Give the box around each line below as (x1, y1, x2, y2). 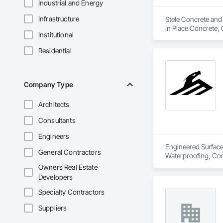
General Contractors (38, 148, 101, 157)
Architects (38, 100, 70, 109)
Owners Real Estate (38, 163, 98, 172)
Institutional (38, 30, 74, 39)
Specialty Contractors (38, 188, 105, 197)
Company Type (24, 80, 73, 89)
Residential (38, 46, 72, 55)
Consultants (38, 116, 76, 125)
